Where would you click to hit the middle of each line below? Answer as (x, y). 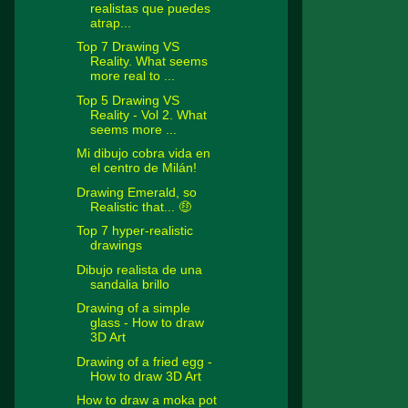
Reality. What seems (148, 61)
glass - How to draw (147, 323)
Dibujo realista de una (139, 269)
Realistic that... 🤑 (140, 206)
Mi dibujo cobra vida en (143, 153)
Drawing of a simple (133, 308)
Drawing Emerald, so (136, 192)
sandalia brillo (129, 284)
